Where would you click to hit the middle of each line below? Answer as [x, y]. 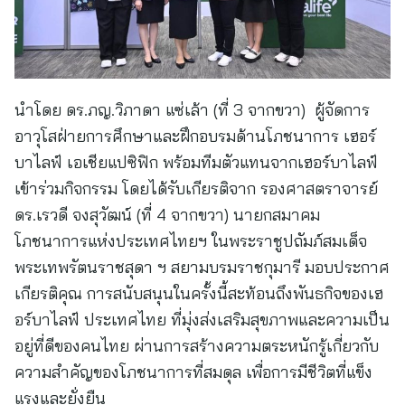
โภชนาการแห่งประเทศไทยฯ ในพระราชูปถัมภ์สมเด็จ [191, 241]
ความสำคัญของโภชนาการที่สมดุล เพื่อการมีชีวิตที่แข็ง [193, 372]
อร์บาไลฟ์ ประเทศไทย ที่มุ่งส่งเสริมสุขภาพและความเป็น [202, 320]
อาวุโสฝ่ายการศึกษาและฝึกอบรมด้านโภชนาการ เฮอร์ [195, 136]
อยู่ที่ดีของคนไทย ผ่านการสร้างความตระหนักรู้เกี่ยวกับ [197, 346]
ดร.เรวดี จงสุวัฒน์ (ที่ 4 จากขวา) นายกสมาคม [167, 215]
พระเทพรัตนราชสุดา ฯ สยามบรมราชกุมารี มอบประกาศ [202, 267]
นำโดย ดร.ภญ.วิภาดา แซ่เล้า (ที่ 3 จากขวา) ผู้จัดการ [192, 110]
